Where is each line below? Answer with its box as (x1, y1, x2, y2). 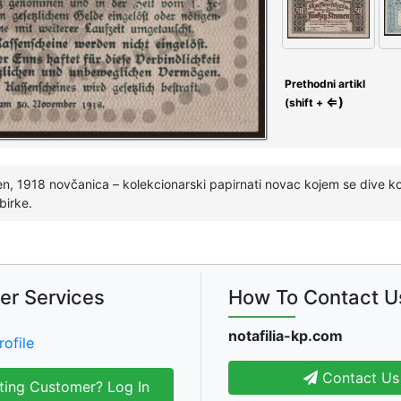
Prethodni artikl (282, 77, 365, 91)
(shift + (282, 96, 326, 110)
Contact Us (318, 368, 399, 387)
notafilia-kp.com (228, 326, 343, 345)
